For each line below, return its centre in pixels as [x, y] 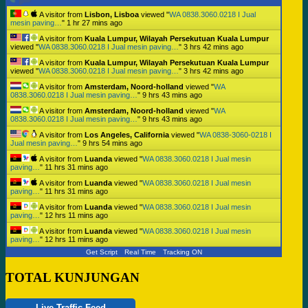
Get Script [101, 252]
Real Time [140, 252]
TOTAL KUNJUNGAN [73, 277]
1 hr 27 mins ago [95, 22]
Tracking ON [182, 252]
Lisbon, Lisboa [112, 14]
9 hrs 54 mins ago [112, 143]
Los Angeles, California [127, 134]
